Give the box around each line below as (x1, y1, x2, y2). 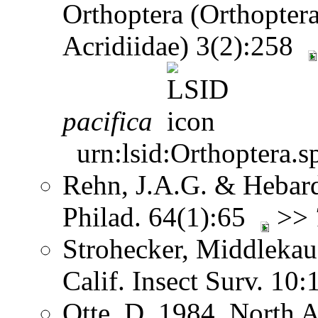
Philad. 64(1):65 (62, 201, 260, 232)
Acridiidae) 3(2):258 (62, 30, 307, 61)
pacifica (62, 105, 153, 136)
